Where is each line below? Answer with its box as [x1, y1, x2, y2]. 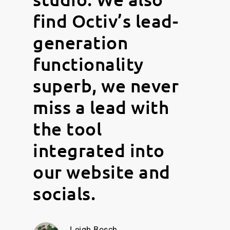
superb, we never [33, 74, 179, 97]
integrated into [33, 139, 165, 161]
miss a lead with [33, 95, 169, 118]
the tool [33, 117, 102, 140]
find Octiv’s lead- [33, 9, 178, 32]
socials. [33, 182, 95, 204]
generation [33, 31, 128, 53]
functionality [33, 52, 144, 75]
